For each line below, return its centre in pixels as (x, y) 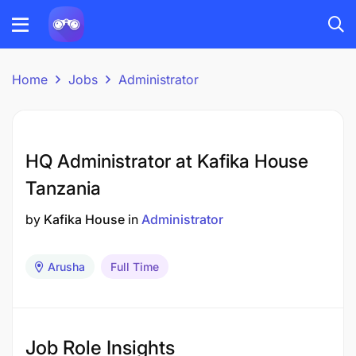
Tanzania (63, 188)
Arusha (66, 267)
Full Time (135, 267)
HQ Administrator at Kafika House (167, 161)
